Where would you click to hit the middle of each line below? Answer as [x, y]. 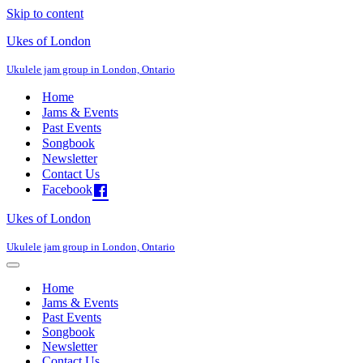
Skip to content [45, 13]
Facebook [67, 189]
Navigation [37, 270]
